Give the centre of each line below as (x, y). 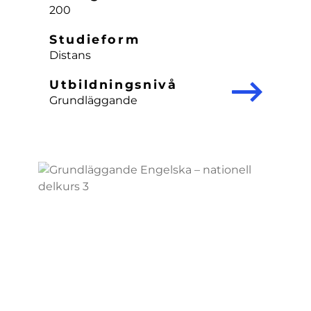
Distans (70, 55)
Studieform (95, 39)
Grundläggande (93, 100)
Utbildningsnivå (114, 84)
